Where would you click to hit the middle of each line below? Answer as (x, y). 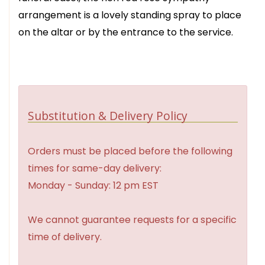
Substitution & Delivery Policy (108, 115)
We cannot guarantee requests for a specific (132, 219)
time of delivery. (65, 237)
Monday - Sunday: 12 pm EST (93, 185)
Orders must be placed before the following (130, 151)
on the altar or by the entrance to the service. (126, 32)
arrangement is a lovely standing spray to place (130, 15)
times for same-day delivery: (95, 168)
